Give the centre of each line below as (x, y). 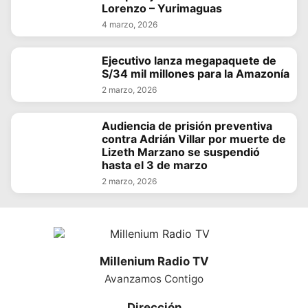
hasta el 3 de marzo (155, 165)
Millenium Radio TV (154, 261)
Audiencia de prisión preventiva (187, 125)
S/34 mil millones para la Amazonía (196, 73)
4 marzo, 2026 (130, 24)
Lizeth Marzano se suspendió (181, 152)
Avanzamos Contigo (154, 278)
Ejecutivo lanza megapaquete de (189, 60)
